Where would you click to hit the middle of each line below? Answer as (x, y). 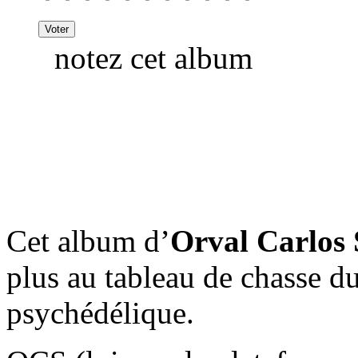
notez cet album (145, 58)
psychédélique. (100, 312)
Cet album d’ (88, 241)
